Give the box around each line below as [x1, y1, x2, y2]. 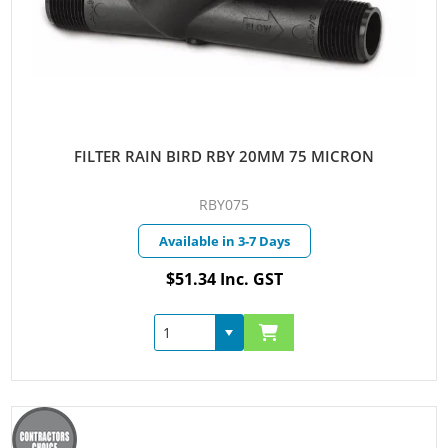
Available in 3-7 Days [158, 232, 290, 251]
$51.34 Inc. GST [165, 268, 283, 291]
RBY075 [199, 195, 249, 215]
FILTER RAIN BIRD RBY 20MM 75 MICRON [74, 146, 374, 167]
